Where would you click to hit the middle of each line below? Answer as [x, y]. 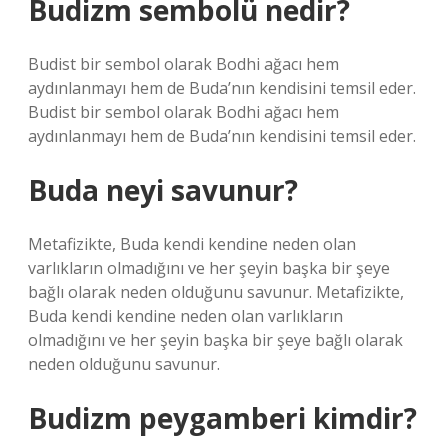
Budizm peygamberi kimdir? [222, 418]
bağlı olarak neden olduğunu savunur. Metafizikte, [216, 292]
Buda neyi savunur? [163, 190]
